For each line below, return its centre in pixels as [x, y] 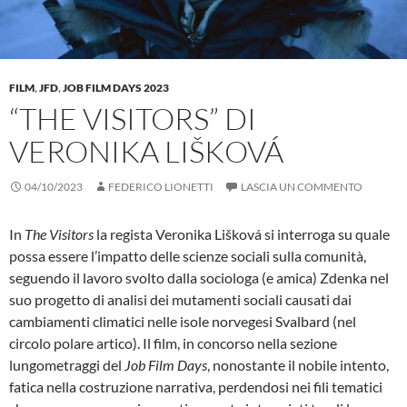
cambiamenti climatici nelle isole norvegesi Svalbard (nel [183, 322]
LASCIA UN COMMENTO [302, 187]
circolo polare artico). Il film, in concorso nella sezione [173, 343]
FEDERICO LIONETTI [161, 187]
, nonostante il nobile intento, [298, 365]
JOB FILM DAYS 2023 [116, 88]
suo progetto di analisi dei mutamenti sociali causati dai [180, 300]
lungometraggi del [67, 365]
